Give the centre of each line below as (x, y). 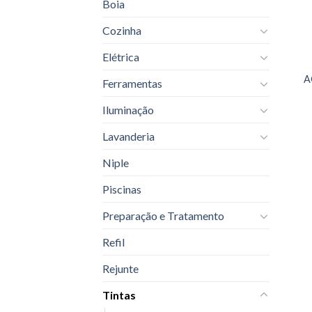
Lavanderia (128, 136)
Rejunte (120, 269)
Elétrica (121, 57)
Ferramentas (132, 84)
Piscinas (122, 189)
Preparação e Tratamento (163, 216)
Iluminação (128, 110)
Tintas (119, 295)
